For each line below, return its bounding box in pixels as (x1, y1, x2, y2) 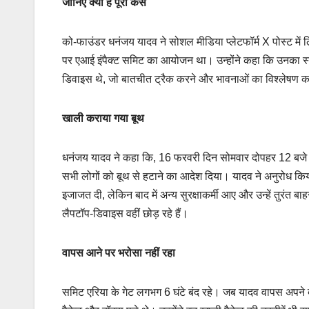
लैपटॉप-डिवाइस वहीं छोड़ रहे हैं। (62, 207, 188, 219)
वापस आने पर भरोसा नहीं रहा (62, 246, 175, 259)
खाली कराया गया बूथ (62, 112, 144, 124)
